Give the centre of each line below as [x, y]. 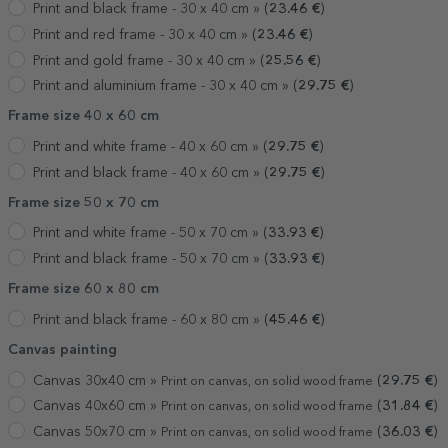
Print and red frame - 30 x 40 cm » [142, 34]
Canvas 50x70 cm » [97, 431]
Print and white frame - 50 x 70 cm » [148, 233]
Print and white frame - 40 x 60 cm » [148, 146]
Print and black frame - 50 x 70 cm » [148, 259]
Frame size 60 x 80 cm [83, 289]
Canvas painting [62, 349]
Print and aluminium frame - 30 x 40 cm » [163, 86]
